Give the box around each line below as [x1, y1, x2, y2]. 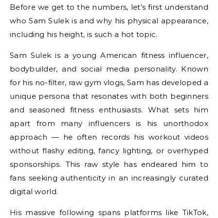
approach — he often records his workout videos [10, 132, 208, 142]
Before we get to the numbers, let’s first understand [10, 2, 208, 12]
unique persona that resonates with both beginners [10, 91, 208, 101]
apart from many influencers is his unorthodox [10, 119, 208, 128]
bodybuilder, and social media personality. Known [10, 64, 208, 74]
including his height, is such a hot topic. [10, 30, 158, 39]
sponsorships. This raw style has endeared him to [10, 160, 208, 169]
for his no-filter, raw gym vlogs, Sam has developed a [10, 78, 208, 88]
